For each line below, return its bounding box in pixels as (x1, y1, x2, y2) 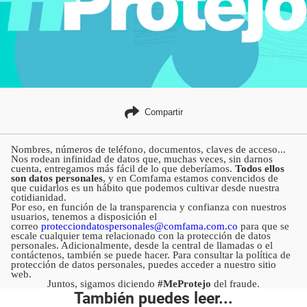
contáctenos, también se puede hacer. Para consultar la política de (11, 249, 291, 260)
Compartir (144, 106, 183, 117)
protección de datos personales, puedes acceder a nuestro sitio (11, 258, 276, 270)
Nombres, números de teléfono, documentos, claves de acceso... (11, 143, 286, 155)
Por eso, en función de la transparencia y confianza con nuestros (11, 201, 286, 212)
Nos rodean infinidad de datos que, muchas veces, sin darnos (11, 153, 273, 164)
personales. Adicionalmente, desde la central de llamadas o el (11, 239, 273, 251)
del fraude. (214, 278, 260, 289)
